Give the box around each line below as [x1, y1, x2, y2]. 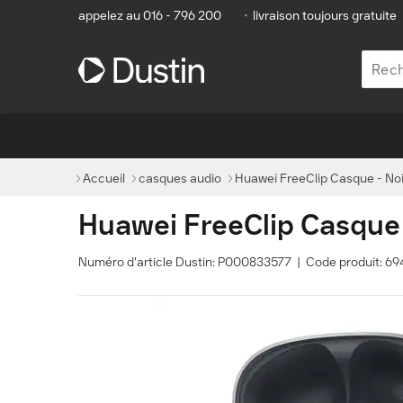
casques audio [139, 171, 221, 186]
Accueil [83, 171, 125, 186]
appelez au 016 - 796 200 [78, 8, 221, 23]
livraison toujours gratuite [253, 8, 397, 23]
